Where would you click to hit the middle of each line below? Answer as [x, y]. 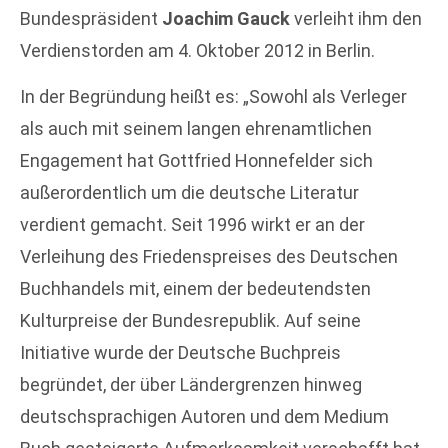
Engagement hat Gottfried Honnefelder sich [196, 161]
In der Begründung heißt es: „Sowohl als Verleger [213, 97]
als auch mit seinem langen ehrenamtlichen [196, 129]
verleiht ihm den [356, 18]
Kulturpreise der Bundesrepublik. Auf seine [190, 321]
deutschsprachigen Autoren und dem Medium [204, 417]
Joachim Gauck [226, 18]
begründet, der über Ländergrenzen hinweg [191, 385]
